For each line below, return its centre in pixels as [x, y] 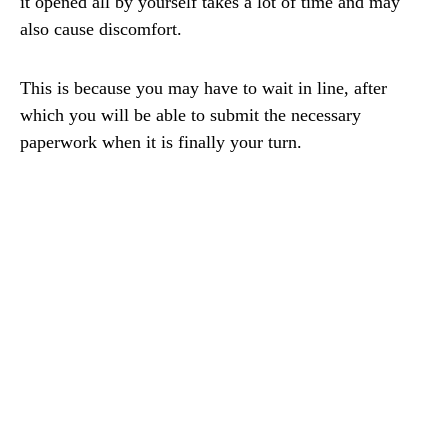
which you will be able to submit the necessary [190, 115]
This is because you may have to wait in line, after [203, 88]
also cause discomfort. [101, 29]
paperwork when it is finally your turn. [161, 142]
